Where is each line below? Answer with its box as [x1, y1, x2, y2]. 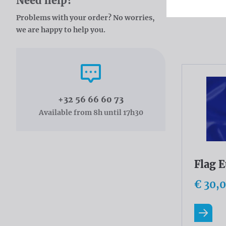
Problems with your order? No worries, [16, 13, 155, 22]
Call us [90, 61, 135, 77]
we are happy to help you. [16, 25, 105, 34]
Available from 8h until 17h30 [38, 108, 143, 117]
